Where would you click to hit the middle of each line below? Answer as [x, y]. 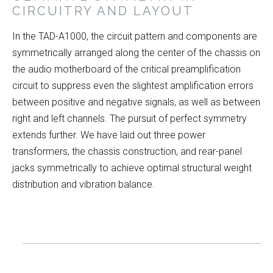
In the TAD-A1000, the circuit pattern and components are [135, 37]
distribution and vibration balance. [83, 185]
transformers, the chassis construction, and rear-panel [127, 152]
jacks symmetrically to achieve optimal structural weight [132, 168]
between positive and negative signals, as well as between [136, 102]
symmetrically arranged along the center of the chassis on [136, 53]
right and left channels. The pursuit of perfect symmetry [129, 119]
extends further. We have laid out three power [109, 135]
